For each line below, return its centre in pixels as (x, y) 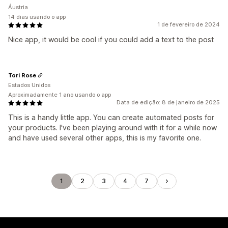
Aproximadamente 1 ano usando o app (60, 95)
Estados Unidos (29, 85)
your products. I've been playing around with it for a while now (112, 127)
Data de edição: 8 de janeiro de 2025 (168, 102)
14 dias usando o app (37, 17)
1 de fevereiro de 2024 (189, 24)
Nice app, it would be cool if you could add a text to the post (111, 39)
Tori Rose (22, 75)
